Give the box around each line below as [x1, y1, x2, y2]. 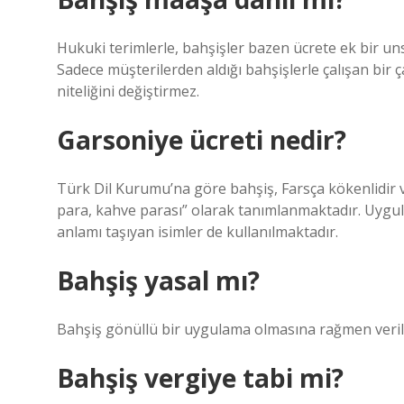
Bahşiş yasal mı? [57, 263, 260, 298]
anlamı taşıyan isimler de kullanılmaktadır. [57, 222, 338, 242]
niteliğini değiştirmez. [57, 81, 199, 101]
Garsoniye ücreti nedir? [57, 123, 346, 157]
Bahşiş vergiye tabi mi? [57, 361, 344, 395]
